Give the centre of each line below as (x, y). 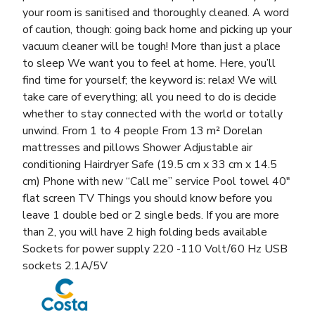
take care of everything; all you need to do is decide (149, 97)
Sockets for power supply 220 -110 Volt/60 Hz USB (155, 249)
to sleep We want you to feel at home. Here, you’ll (149, 63)
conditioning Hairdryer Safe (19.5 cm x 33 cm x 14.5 (150, 164)
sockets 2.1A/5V (65, 265)
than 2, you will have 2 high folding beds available (145, 232)
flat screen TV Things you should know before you (147, 198)
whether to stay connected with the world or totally (153, 114)
